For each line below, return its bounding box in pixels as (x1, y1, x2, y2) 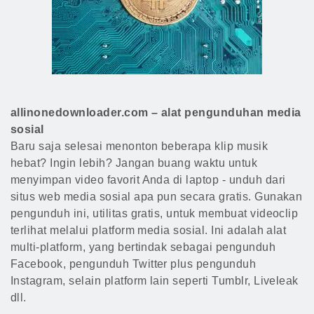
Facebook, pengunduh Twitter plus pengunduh (11, 258, 257, 270)
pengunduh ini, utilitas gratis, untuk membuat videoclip (11, 207, 299, 219)
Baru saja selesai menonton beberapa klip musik (11, 140, 268, 152)
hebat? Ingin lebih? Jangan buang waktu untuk (11, 157, 258, 169)
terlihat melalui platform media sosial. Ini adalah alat (11, 224, 287, 236)
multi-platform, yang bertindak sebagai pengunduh (11, 241, 276, 253)
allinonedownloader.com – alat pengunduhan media (11, 107, 301, 118)
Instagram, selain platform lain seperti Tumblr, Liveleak (11, 275, 299, 287)
